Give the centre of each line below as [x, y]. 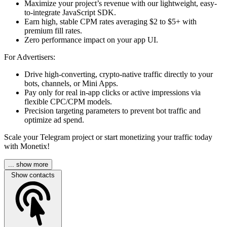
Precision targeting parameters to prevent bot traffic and [112, 111]
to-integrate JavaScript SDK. [70, 13]
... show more [28, 165]
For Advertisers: [31, 57]
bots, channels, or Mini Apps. [71, 84]
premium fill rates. [53, 31]
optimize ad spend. [54, 120]
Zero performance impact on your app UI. [92, 40]
